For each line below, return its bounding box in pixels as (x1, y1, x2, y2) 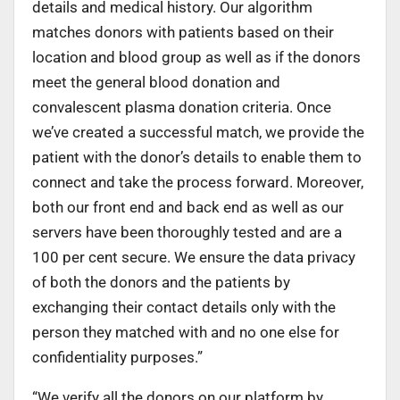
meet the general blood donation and (32, 72, 280, 91)
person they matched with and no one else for (32, 322, 339, 341)
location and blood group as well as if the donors (32, 47, 361, 66)
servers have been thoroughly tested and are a (32, 222, 342, 241)
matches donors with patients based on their (32, 22, 334, 41)
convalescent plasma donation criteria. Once (32, 97, 331, 116)
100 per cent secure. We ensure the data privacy (32, 247, 355, 266)
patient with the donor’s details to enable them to (32, 147, 362, 166)
